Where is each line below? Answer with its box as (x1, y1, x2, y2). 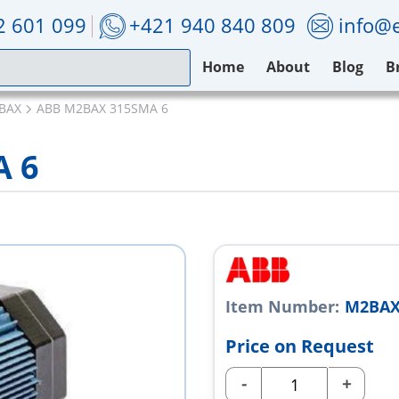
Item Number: (225, 296, 339, 318)
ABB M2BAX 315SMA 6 (37, 100, 168, 117)
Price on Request (225, 334, 374, 359)
